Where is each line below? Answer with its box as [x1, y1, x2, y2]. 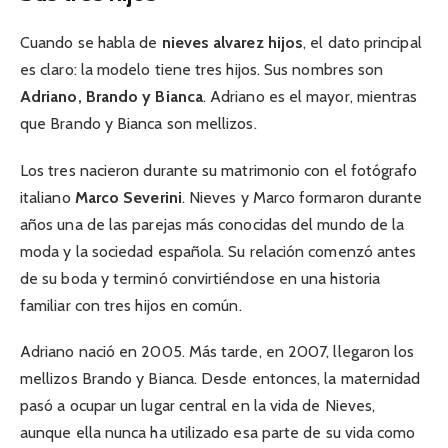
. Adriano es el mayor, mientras [202, 87, 418, 107]
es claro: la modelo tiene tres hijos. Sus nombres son [20, 60, 384, 80]
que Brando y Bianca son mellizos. [20, 114, 257, 134]
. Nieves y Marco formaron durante [181, 187, 423, 207]
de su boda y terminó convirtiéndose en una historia [20, 268, 381, 288]
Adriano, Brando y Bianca [20, 87, 203, 107]
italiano [20, 187, 75, 207]
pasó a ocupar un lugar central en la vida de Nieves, [20, 395, 376, 415]
